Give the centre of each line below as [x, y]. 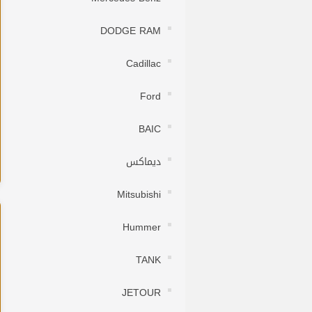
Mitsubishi [139, 195]
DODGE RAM [131, 31]
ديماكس [143, 162]
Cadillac [143, 64]
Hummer [142, 228]
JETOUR [141, 293]
